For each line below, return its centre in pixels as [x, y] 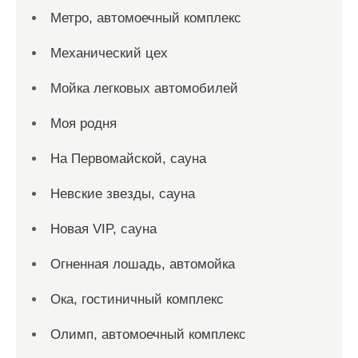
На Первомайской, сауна [128, 159]
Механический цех [109, 53]
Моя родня [84, 123]
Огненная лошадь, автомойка [143, 264]
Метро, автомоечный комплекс [146, 18]
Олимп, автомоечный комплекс [148, 334]
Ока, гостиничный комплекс [137, 299]
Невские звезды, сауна [123, 194]
